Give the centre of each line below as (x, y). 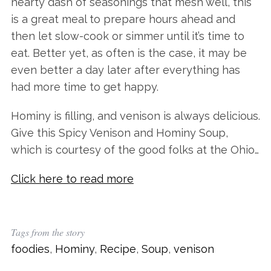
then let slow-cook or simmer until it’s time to (127, 36)
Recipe (118, 249)
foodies (30, 249)
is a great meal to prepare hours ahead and (123, 19)
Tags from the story (47, 232)
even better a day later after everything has (125, 70)
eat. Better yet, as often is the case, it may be (129, 53)
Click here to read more (72, 179)
